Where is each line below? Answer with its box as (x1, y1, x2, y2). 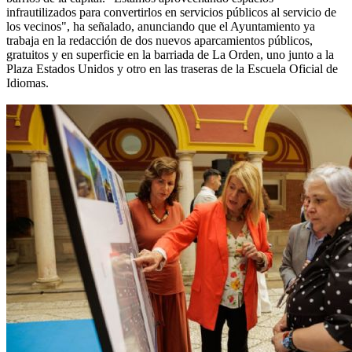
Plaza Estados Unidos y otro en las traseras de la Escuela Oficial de (6, 62, 338, 76)
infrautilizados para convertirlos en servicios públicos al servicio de (6, 5, 336, 20)
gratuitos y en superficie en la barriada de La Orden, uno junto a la (6, 48, 334, 62)
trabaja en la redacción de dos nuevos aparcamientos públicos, (6, 34, 313, 48)
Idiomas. (6, 76, 49, 90)
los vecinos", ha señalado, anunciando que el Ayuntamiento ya (6, 20, 315, 34)
